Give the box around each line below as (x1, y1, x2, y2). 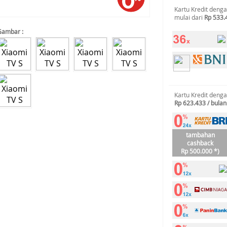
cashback (187, 139, 213, 147)
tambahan (185, 131, 215, 139)
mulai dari (174, 13, 204, 21)
